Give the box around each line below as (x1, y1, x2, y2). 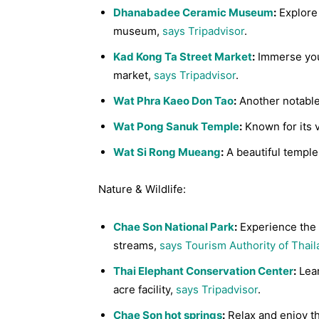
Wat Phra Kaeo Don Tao (113, 94, 234, 108)
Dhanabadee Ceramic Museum (113, 6, 273, 19)
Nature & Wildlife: (98, 182, 186, 196)
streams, (113, 239, 159, 252)
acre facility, (113, 283, 176, 296)
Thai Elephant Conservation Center (113, 264, 293, 278)
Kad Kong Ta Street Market (113, 50, 252, 63)
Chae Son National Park (113, 220, 234, 234)
